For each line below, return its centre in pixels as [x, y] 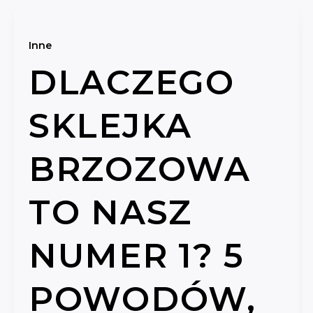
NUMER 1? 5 [137, 256]
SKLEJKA [110, 126]
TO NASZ [110, 213]
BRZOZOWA [140, 169]
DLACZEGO [132, 83]
